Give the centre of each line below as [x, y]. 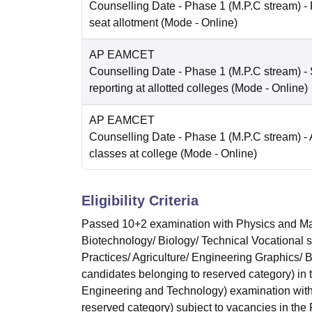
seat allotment [124, 23]
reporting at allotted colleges [159, 88]
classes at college [133, 154]
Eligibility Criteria [140, 201]
